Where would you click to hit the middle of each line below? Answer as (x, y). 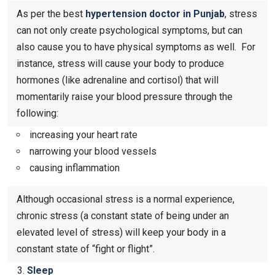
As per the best (50, 14)
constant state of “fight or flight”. (86, 249)
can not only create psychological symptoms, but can (130, 30)
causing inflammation (73, 168)
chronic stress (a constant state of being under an (123, 215)
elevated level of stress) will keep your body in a (121, 232)
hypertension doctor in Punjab (155, 14)
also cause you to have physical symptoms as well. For (136, 47)
